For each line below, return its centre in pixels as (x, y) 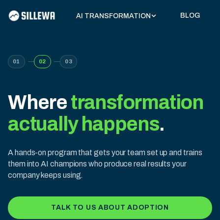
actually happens (83, 124)
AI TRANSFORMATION (113, 16)
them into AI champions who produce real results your (97, 164)
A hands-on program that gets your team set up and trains (105, 152)
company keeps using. (46, 175)
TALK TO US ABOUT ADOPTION (110, 207)
